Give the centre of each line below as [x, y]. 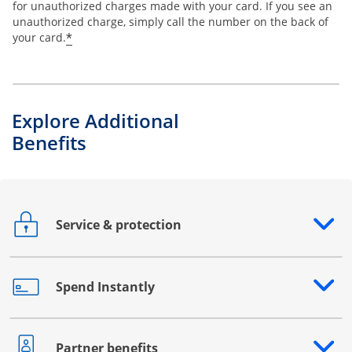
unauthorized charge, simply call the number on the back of [170, 21]
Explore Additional [95, 120]
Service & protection [119, 225]
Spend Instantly [105, 287]
